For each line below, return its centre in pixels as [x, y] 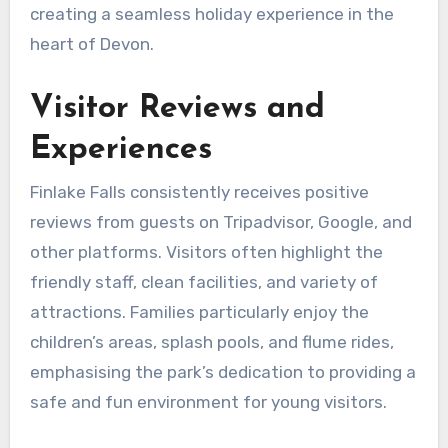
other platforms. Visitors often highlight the [206, 252]
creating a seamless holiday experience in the [211, 13]
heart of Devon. [91, 43]
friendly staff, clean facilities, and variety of [203, 282]
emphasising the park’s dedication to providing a [222, 372]
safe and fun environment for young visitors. [208, 402]
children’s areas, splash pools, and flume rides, [211, 342]
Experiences [120, 149]
